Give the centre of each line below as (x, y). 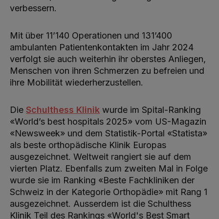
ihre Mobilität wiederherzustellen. (77, 83)
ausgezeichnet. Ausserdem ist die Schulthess (100, 204)
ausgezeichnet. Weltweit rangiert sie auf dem (100, 157)
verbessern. (33, 8)
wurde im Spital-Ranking (150, 110)
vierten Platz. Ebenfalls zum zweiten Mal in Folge (109, 169)
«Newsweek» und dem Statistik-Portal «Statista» (109, 133)
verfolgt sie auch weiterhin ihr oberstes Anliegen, (108, 59)
